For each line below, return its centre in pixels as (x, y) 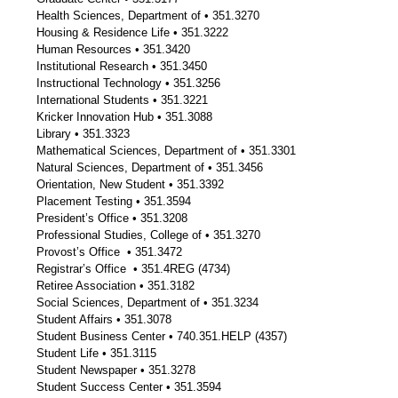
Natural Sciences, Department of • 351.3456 (149, 168)
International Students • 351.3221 (122, 100)
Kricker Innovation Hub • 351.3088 (124, 117)
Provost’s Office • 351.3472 (109, 252)
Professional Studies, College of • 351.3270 (148, 235)
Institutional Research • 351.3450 (121, 67)
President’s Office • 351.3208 (111, 219)
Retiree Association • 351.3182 (115, 286)
